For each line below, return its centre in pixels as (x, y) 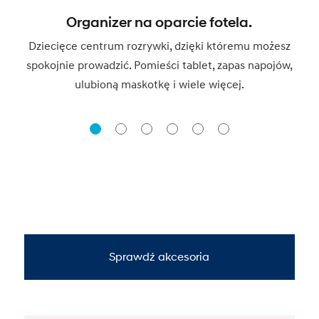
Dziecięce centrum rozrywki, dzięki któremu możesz (159, 46)
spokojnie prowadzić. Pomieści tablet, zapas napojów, (159, 65)
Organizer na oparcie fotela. (159, 22)
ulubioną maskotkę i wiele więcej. (159, 84)
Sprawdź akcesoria (159, 258)
